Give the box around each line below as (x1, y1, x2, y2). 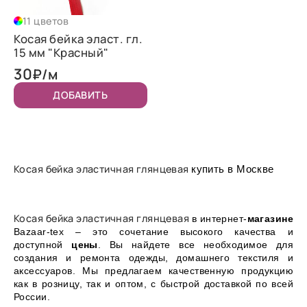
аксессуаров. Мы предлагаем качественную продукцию (14, 265, 293, 276)
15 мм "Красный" (14, 44, 109, 60)
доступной (14, 238, 72, 250)
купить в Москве (191, 163, 274, 175)
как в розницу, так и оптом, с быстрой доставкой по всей (14, 278, 293, 289)
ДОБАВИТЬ (52, 88, 108, 101)
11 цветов (23, 14, 69, 27)
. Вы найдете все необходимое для (97, 238, 293, 250)
